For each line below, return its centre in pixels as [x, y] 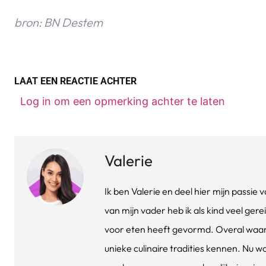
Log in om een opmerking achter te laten [123, 102]
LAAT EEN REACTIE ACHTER [75, 81]
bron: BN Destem [58, 23]
